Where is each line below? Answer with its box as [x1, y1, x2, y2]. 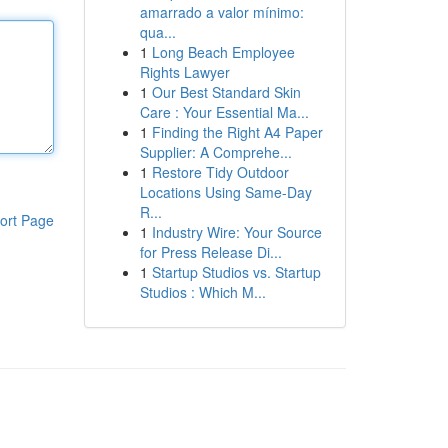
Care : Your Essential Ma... [139, 102, 309, 122]
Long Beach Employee [151, 42, 295, 62]
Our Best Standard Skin [151, 82, 301, 102]
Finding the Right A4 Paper [151, 122, 323, 142]
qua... [139, 22, 176, 42]
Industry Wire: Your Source [151, 222, 322, 242]
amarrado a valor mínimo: [139, 2, 304, 22]
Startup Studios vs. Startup [151, 262, 321, 282]
